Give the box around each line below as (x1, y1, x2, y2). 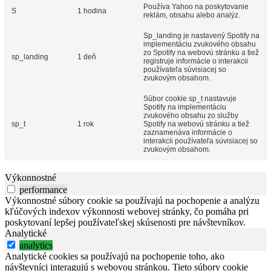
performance (19, 184, 67, 195)
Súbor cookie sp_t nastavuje (143, 94, 237, 103)
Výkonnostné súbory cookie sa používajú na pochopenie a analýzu (5, 195, 260, 206)
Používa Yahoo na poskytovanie (143, 2, 249, 11)
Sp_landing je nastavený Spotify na (143, 31, 260, 41)
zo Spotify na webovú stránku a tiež (143, 48, 259, 57)
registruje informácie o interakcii (143, 57, 248, 66)
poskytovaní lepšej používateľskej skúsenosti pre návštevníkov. (5, 217, 246, 228)
